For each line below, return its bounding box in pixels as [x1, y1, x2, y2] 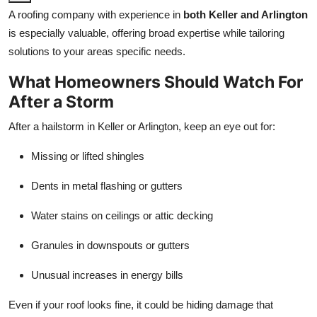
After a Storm [8, 91, 114, 112]
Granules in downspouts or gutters [31, 238, 190, 251]
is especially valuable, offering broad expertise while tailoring [8, 26, 284, 39]
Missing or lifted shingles [31, 149, 144, 162]
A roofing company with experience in [8, 8, 183, 21]
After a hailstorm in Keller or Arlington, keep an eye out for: [8, 120, 275, 132]
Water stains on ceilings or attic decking [31, 209, 213, 221]
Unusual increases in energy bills [31, 268, 183, 281]
